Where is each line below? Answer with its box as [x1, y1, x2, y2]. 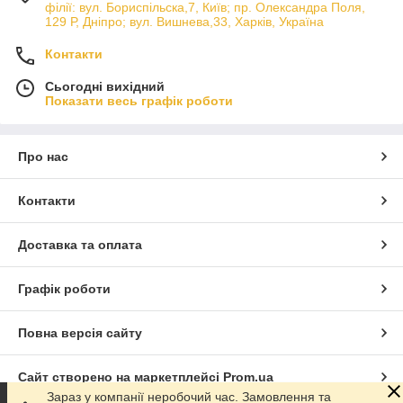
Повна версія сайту [18, 325, 142, 340]
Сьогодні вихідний [45, 78, 165, 94]
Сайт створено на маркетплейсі [18, 369, 223, 384]
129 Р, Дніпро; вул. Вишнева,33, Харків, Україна [45, 13, 324, 29]
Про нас [18, 148, 68, 164]
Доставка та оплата [18, 237, 142, 252]
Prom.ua [223, 369, 273, 384]
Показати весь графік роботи [45, 93, 233, 108]
